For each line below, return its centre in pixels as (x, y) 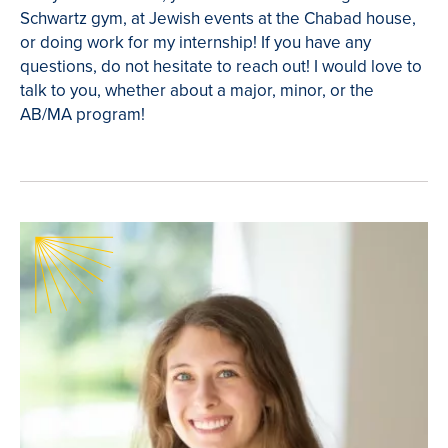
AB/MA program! (82, 114)
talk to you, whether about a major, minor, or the (197, 90)
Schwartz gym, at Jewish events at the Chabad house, (218, 18)
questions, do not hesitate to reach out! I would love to (221, 66)
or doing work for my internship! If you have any (195, 42)
